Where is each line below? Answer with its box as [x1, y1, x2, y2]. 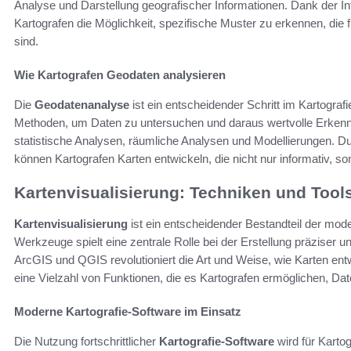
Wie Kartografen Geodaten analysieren [14, 67, 226, 81]
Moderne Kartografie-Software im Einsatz [14, 305, 241, 319]
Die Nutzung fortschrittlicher [14, 335, 159, 349]
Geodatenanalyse [34, 97, 129, 111]
